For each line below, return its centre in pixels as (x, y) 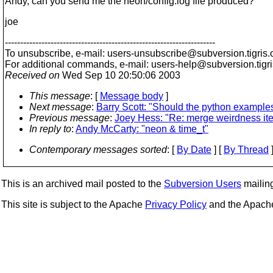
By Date (194, 150)
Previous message (69, 118)
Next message (60, 107)
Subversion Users (203, 184)
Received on (32, 75)
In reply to (50, 129)
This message (60, 96)
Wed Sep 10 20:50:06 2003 (120, 75)
